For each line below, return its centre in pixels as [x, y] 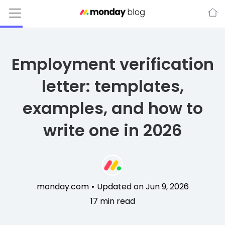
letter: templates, [113, 86]
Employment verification [113, 64]
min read [116, 201]
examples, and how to [113, 108]
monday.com [63, 187]
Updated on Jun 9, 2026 [143, 187]
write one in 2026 [113, 130]
